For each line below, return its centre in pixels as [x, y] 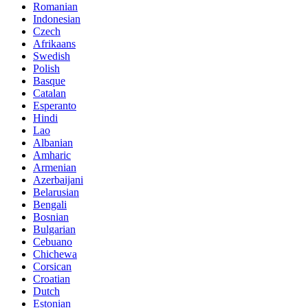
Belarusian [56, 192]
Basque [49, 80]
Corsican [52, 266]
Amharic [52, 155]
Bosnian [51, 217]
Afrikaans [54, 43]
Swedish [52, 56]
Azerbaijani [58, 179]
